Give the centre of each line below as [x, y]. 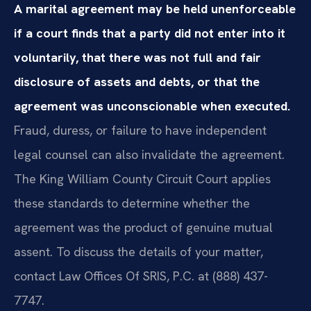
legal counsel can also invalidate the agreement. [149, 155]
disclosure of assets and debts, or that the [137, 82]
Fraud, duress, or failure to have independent [140, 131]
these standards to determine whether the [132, 203]
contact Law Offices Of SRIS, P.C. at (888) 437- [141, 276]
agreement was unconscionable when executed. [152, 106]
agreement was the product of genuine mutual [143, 228]
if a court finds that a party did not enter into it [150, 33]
